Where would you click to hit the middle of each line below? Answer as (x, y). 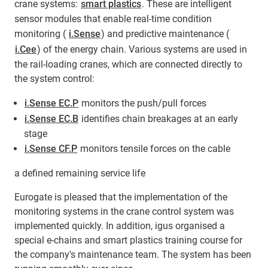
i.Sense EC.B (51, 118)
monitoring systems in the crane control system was (124, 211)
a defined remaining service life (80, 173)
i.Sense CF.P (51, 148)
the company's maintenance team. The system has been (133, 254)
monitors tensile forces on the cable (154, 148)
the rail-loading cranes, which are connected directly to (128, 64)
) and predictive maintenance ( (165, 33)
